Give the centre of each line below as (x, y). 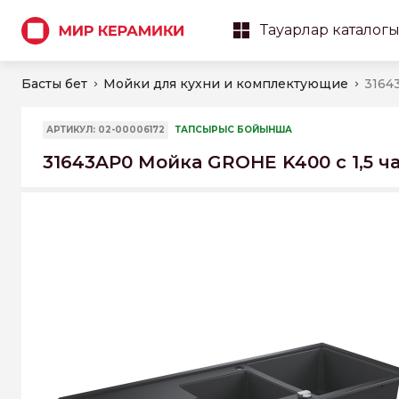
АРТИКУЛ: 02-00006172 (106, 130)
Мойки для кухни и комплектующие (226, 84)
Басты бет (54, 84)
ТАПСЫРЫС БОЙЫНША (234, 130)
